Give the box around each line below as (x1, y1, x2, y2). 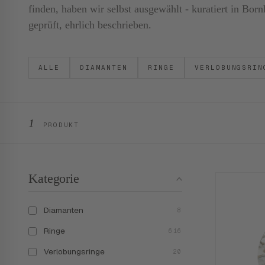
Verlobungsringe (44, 246, 105, 257)
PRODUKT (37, 121, 79, 129)
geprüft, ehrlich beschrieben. (28, 19, 151, 31)
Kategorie (28, 171, 79, 186)
